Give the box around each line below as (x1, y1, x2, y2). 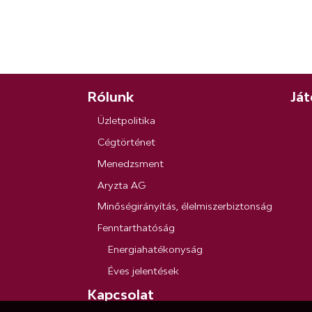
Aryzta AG (97, 179, 146, 191)
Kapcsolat (87, 287, 155, 303)
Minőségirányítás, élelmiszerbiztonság (97, 201, 273, 212)
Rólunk (87, 88, 134, 104)
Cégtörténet (97, 136, 156, 148)
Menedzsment (97, 157, 164, 169)
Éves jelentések (108, 265, 180, 276)
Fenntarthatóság (97, 222, 175, 234)
